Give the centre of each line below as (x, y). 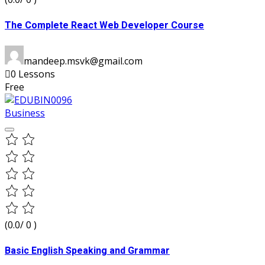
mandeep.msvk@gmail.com (83, 61)
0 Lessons (33, 74)
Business (25, 113)
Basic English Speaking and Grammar (87, 251)
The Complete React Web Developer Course (104, 26)
